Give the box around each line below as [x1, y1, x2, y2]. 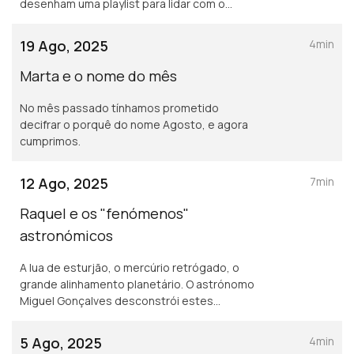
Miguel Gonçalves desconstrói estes [20, 292, 213, 308]
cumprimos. [20, 133, 81, 149]
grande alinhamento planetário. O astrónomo [20, 276, 254, 292]
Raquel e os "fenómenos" [20, 203, 189, 223]
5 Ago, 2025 [20, 333, 102, 352]
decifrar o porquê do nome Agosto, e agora [20, 116, 248, 132]
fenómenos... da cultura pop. [20, 309, 168, 325]
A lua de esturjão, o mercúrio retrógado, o [20, 259, 239, 275]
